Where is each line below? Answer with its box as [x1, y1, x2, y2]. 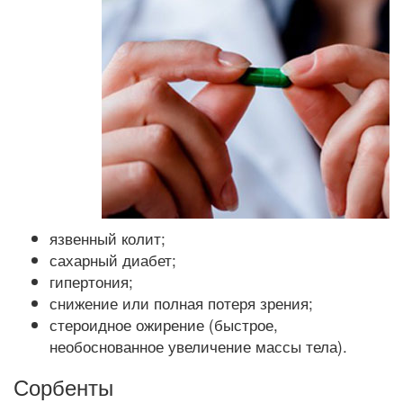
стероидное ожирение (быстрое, [49, 313, 278, 336]
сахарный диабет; [49, 248, 176, 271]
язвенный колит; [49, 227, 166, 249]
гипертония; [49, 270, 133, 292]
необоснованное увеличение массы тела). [49, 335, 347, 357]
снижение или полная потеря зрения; [49, 291, 313, 314]
